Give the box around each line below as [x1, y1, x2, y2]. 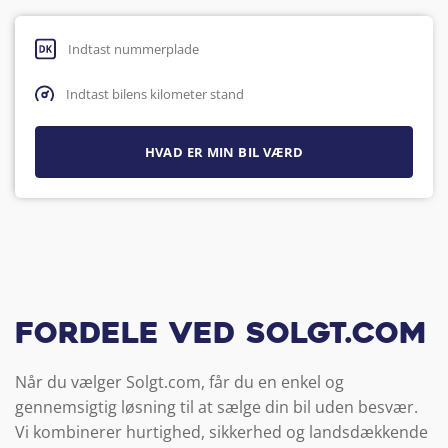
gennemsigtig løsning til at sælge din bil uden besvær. [15, 395, 418, 418]
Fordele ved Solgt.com [15, 322, 427, 351]
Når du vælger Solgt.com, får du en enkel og [15, 370, 344, 393]
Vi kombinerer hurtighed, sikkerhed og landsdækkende [15, 420, 428, 443]
